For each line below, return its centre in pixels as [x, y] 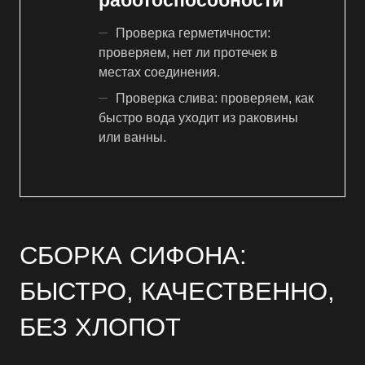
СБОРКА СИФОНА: [133, 255]
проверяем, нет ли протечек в [188, 53]
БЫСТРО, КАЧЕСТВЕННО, [177, 290]
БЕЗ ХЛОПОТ [100, 326]
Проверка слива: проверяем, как [215, 99]
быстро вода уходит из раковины [198, 118]
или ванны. [132, 138]
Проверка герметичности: [193, 33]
